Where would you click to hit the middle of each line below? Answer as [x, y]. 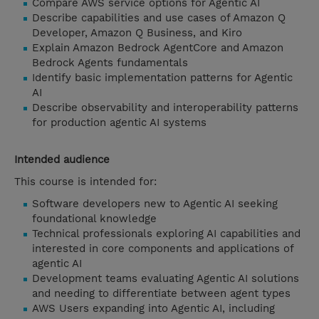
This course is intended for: [85, 182]
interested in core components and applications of [163, 249]
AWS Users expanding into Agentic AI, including [153, 309]
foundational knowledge [94, 219]
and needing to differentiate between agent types [161, 294]
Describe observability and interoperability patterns [165, 108]
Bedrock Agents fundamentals [110, 63]
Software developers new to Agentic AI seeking [155, 204]
